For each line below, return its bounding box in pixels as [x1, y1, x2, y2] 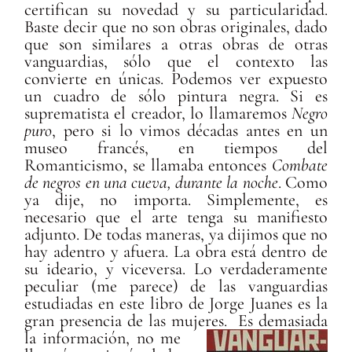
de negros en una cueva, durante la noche [24, 172, 278, 193]
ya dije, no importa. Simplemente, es [24, 189, 328, 211]
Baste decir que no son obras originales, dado [24, 16, 328, 38]
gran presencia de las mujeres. [24, 310, 233, 332]
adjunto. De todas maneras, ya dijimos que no [24, 224, 328, 245]
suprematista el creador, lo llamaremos [24, 103, 291, 124]
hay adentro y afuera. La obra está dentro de [24, 241, 328, 262]
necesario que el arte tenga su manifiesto [24, 207, 328, 228]
